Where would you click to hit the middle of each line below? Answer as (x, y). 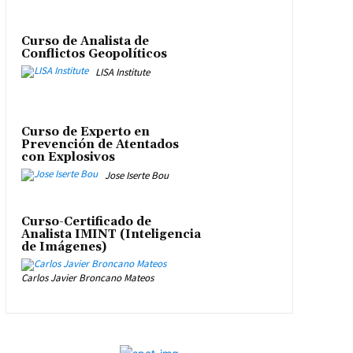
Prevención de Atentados (100, 144)
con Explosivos (68, 157)
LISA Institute (122, 72)
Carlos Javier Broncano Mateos (87, 278)
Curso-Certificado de (86, 222)
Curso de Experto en (85, 132)
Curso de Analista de (85, 42)
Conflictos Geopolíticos (94, 54)
